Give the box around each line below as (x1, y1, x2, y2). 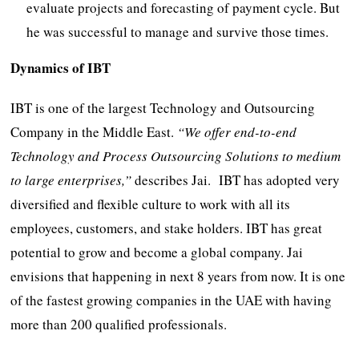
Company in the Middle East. (10, 122, 178, 141)
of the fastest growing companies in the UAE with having (10, 290, 333, 309)
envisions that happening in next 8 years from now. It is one (10, 266, 346, 285)
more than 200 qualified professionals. (10, 314, 228, 333)
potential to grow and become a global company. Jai (10, 242, 304, 261)
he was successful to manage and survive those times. (26, 22, 329, 41)
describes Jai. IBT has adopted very (131, 170, 341, 189)
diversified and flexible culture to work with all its (10, 194, 291, 213)
